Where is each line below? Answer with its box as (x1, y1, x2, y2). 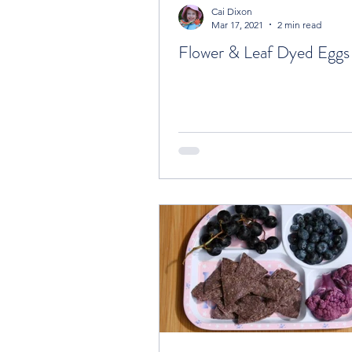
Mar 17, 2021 (211, 18, 263, 31)
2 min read (277, 18, 321, 31)
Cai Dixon (211, 5, 252, 17)
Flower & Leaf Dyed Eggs (178, 39, 350, 64)
